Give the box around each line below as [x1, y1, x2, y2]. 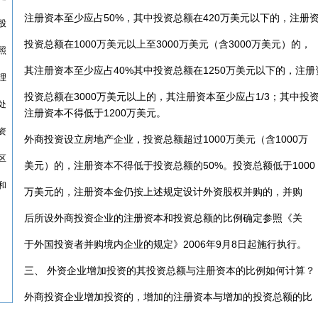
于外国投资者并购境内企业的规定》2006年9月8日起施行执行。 [24, 238, 307, 250]
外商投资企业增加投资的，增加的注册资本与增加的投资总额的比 [24, 291, 312, 302]
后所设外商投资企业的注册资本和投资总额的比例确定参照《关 [24, 212, 302, 224]
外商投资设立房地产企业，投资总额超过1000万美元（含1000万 [24, 133, 308, 145]
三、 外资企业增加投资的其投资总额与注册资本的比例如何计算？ [24, 265, 315, 276]
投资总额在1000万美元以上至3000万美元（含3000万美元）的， [24, 38, 311, 50]
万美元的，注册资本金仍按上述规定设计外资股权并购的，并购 [24, 186, 302, 197]
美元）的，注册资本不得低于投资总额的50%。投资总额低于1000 [24, 160, 315, 171]
